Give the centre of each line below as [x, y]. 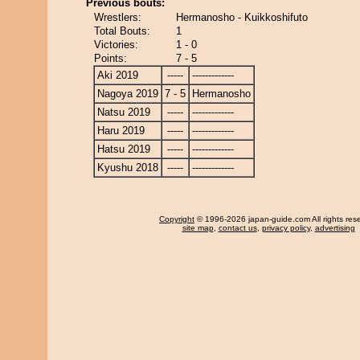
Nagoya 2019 [128, 94]
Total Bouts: [122, 31]
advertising [335, 228]
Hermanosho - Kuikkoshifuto [242, 17]
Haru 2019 [121, 131]
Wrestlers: [118, 17]
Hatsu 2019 [124, 149]
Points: [110, 58]
